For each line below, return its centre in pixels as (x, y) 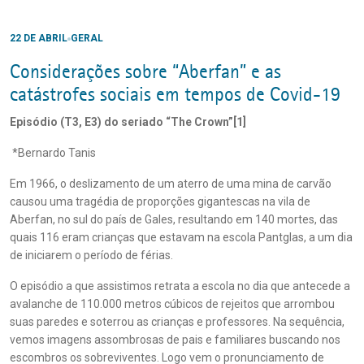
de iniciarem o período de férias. (91, 255)
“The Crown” (199, 122)
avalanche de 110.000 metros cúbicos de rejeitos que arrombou (172, 304)
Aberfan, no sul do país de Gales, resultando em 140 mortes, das (174, 219)
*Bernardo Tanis (54, 153)
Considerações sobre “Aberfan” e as (145, 72)
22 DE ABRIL (39, 38)
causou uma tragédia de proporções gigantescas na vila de (160, 201)
